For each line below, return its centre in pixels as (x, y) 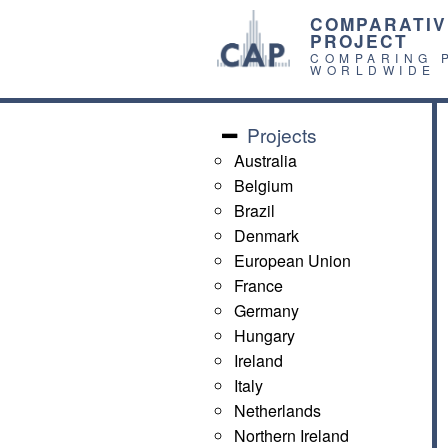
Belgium (264, 186)
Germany (267, 311)
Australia (266, 161)
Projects (279, 135)
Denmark (267, 236)
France (259, 286)
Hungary (265, 336)
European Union (293, 261)
